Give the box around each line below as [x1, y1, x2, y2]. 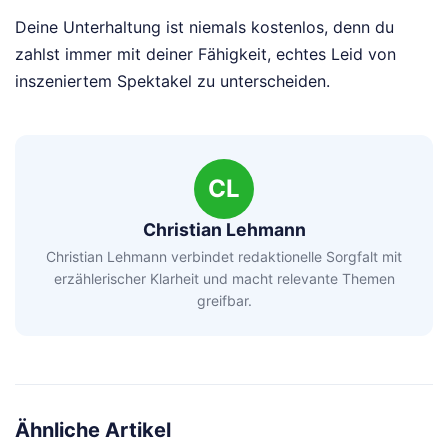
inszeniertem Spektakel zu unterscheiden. [15, 71, 330, 92]
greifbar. [196, 291, 252, 309]
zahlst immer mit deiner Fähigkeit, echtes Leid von [15, 44, 396, 65]
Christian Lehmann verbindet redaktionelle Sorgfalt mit [46, 247, 402, 265]
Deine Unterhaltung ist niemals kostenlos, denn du [15, 17, 394, 38]
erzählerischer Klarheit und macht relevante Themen [53, 269, 395, 287]
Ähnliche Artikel [15, 417, 171, 442]
